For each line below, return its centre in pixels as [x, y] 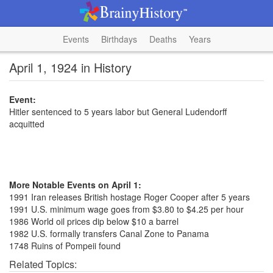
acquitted [27, 124]
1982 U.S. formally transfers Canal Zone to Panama [109, 233]
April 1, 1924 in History [70, 67]
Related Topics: [43, 264]
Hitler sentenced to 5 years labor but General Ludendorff [118, 112]
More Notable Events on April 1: [75, 185]
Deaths [163, 39]
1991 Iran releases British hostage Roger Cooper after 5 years [129, 197]
